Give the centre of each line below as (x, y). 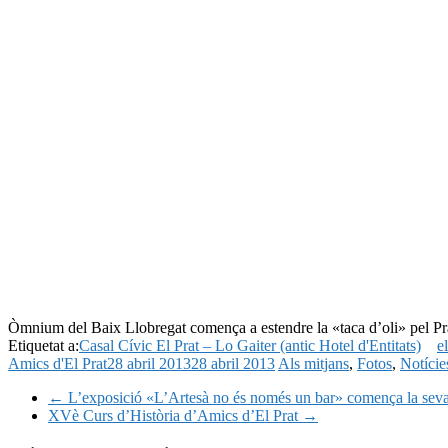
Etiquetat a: (43, 345)
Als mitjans (313, 363)
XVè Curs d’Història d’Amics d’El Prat (175, 415)
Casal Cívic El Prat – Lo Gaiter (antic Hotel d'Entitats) (250, 345)
